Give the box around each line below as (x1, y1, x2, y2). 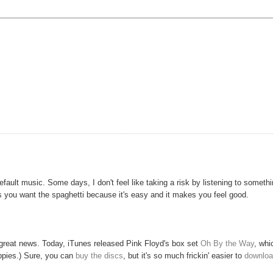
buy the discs (76, 250, 124, 260)
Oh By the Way (200, 238, 255, 248)
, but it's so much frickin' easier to (123, 250, 245, 260)
